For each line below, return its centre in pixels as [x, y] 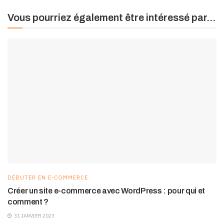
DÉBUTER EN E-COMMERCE [48, 178]
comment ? [28, 202]
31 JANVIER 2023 [34, 216]
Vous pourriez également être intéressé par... [111, 17]
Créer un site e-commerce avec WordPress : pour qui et [106, 191]
